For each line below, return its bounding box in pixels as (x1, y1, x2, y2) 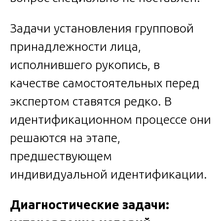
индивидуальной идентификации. (10, 167, 207, 181)
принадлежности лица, (10, 39, 141, 53)
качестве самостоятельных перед (10, 75, 199, 90)
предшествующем (10, 148, 112, 163)
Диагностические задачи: (10, 197, 169, 212)
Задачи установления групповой (10, 21, 194, 35)
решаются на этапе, (10, 130, 120, 145)
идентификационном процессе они (10, 112, 211, 126)
